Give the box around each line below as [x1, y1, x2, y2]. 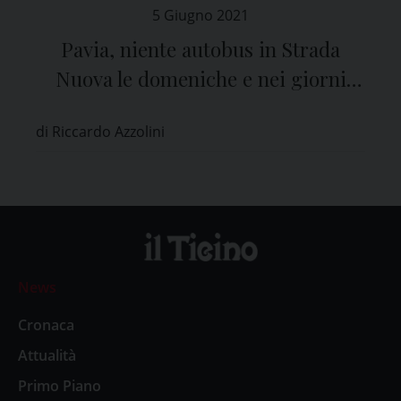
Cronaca [18, 315, 74, 336]
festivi [173, 94, 228, 122]
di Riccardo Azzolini [36, 121, 165, 141]
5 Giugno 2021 [152, 4, 249, 25]
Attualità [18, 346, 76, 366]
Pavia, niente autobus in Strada [61, 35, 340, 63]
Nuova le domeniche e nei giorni [55, 64, 346, 92]
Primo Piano [18, 376, 101, 397]
